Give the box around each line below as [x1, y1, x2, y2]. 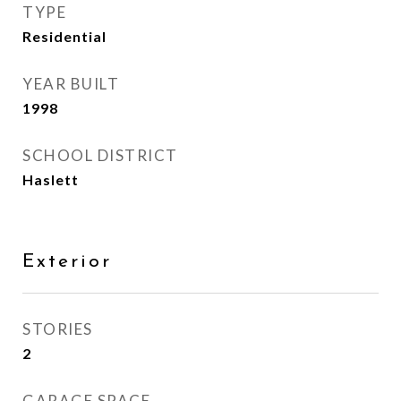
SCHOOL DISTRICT [22, 146, 178, 165]
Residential [22, 28, 107, 45]
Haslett [22, 171, 79, 188]
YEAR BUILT [22, 74, 119, 93]
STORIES [22, 320, 93, 338]
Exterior [22, 252, 112, 271]
